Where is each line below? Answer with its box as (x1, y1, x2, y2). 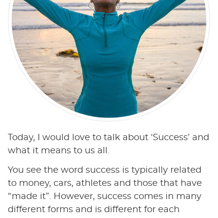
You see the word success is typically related (7, 165, 201, 175)
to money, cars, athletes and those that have (7, 179, 202, 188)
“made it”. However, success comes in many (7, 192, 201, 201)
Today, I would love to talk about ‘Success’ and (7, 133, 209, 142)
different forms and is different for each (7, 205, 180, 214)
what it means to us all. (7, 146, 109, 155)
